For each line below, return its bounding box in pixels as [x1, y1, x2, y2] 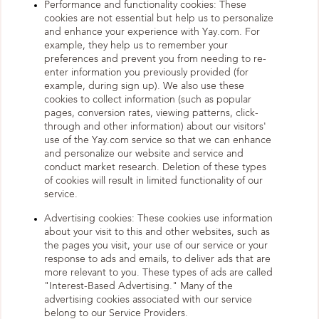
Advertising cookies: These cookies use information [44, 214, 273, 224]
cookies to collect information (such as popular [44, 95, 251, 105]
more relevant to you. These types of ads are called [44, 268, 273, 278]
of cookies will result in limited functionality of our [44, 176, 263, 186]
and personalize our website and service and [44, 149, 244, 159]
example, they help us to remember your [44, 41, 228, 51]
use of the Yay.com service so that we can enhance [44, 135, 271, 145]
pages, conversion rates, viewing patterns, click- [44, 108, 258, 118]
